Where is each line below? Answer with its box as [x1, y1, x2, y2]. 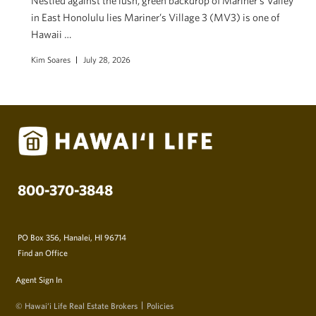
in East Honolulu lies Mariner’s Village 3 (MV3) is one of [31, 11, 279, 23]
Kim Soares [31, 54, 71, 64]
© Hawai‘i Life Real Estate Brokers [16, 300, 138, 310]
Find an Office [18, 247, 68, 257]
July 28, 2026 [83, 54, 130, 64]
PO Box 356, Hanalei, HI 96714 [18, 231, 126, 242]
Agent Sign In [16, 274, 62, 284]
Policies [147, 300, 174, 310]
